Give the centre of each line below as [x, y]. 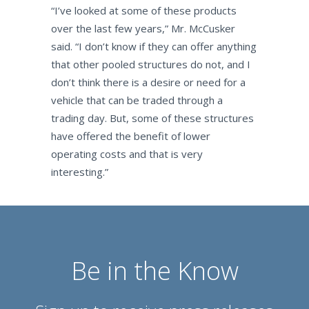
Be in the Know [154, 271]
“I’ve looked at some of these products [143, 10]
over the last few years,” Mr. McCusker [143, 28]
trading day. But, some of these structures [152, 118]
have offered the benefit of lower [130, 136]
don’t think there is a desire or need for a [148, 82]
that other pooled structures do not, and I [150, 64]
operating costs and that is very [127, 154]
